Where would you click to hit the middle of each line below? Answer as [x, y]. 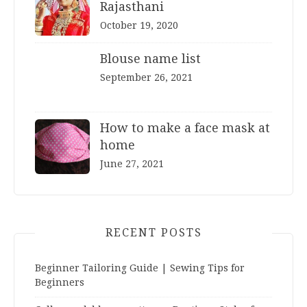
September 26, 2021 [146, 77]
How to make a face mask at [185, 127]
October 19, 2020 [139, 25]
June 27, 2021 [132, 163]
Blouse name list [150, 58]
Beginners [60, 282]
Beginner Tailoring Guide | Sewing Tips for [140, 268]
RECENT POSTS [153, 232]
